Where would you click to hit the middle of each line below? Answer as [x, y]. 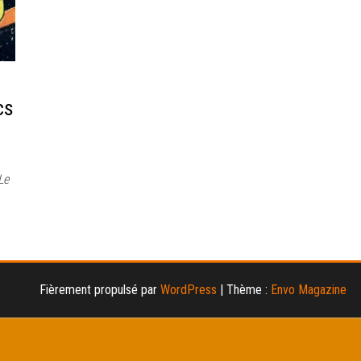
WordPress [188, 289]
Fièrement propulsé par [100, 289]
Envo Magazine [308, 289]
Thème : [248, 289]
